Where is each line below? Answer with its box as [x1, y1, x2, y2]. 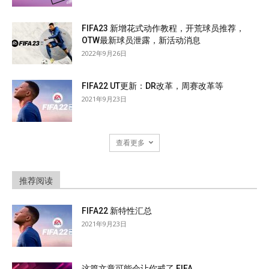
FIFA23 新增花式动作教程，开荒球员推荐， [82, 23, 244, 33]
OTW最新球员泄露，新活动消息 [82, 35, 201, 45]
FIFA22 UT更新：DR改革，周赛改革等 [82, 80, 223, 91]
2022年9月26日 [82, 48, 127, 58]
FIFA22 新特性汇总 [82, 205, 152, 216]
